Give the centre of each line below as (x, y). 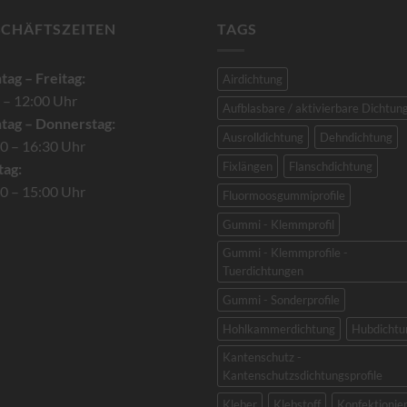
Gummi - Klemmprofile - (285, 253)
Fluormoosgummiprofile (284, 196)
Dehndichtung (356, 138)
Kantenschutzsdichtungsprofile (303, 376)
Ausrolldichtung (263, 138)
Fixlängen (248, 167)
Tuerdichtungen (263, 271)
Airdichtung (253, 79)
